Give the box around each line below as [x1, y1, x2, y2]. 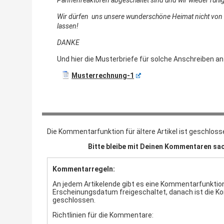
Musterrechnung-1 [71, 71, 134, 79]
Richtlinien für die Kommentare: [52, 210, 153, 219]
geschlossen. [52, 195, 95, 204]
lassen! [57, 21, 78, 30]
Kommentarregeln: [52, 164, 115, 173]
